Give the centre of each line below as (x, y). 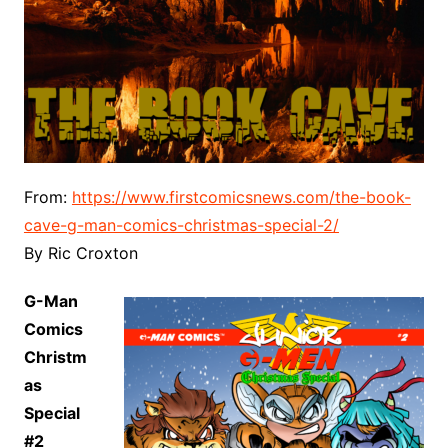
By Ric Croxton (80, 252)
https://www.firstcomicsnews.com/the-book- (241, 196)
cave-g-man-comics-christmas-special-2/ (181, 224)
